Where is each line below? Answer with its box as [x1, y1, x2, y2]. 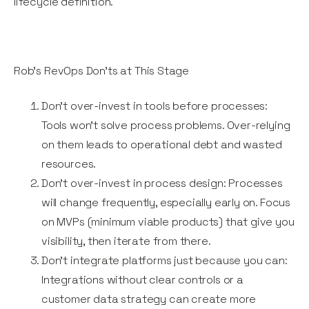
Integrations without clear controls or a [41, 272, 243, 288]
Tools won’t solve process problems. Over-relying [41, 118, 290, 133]
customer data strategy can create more [41, 292, 257, 307]
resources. [41, 157, 104, 172]
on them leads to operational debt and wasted [41, 137, 283, 152]
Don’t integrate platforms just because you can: [41, 253, 288, 268]
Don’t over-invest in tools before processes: [41, 99, 268, 114]
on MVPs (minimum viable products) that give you [41, 215, 295, 230]
